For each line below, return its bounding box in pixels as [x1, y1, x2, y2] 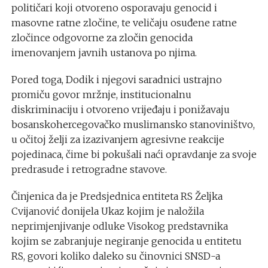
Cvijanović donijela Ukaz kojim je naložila [11, 205, 204, 218]
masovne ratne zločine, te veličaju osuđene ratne [11, 17, 237, 29]
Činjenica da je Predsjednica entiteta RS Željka [11, 190, 223, 203]
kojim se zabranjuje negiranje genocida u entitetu [11, 235, 242, 248]
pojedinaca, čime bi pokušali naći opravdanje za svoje [11, 148, 257, 161]
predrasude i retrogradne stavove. [11, 163, 167, 176]
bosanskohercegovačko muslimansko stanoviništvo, [11, 118, 255, 131]
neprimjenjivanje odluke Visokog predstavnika [11, 220, 228, 233]
